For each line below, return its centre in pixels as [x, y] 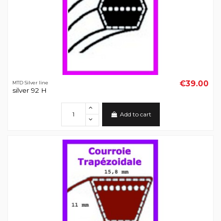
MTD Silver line [30, 82]
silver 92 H [29, 90]
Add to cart [135, 114]
